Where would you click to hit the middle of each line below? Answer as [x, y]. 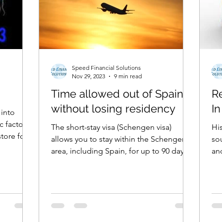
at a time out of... [81, 163]
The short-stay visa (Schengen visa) [111, 127]
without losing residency [113, 109]
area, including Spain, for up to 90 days [119, 151]
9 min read [128, 76]
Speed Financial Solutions [106, 68]
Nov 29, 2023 [88, 76]
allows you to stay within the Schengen [119, 139]
